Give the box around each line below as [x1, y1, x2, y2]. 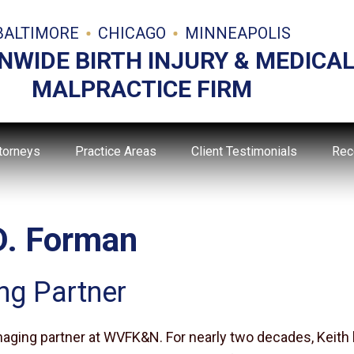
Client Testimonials [190, 144, 297, 159]
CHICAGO [97, 24, 170, 43]
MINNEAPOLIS [184, 24, 291, 43]
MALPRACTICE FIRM [32, 75, 252, 103]
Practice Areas [74, 144, 156, 159]
